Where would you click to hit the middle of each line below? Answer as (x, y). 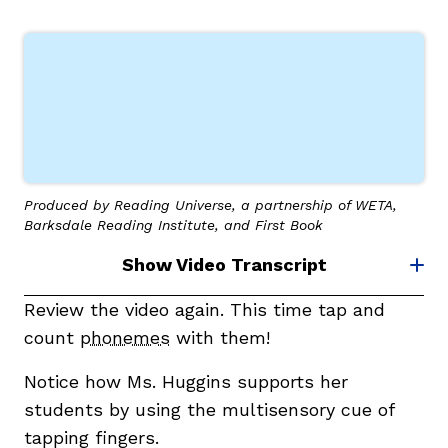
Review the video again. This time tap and (204, 309)
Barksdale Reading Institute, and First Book (173, 224)
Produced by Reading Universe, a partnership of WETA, (210, 204)
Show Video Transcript (224, 264)
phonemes (125, 337)
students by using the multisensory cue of (209, 409)
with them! (223, 337)
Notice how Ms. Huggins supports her (186, 381)
